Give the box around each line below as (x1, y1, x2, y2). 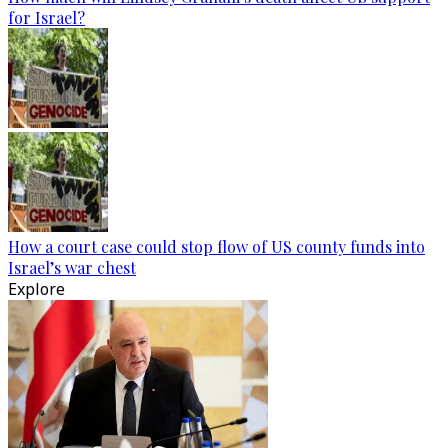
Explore (8, 278, 65, 300)
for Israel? (8, 7, 85, 28)
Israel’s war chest (8, 257, 136, 278)
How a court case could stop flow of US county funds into (8, 236, 425, 257)
